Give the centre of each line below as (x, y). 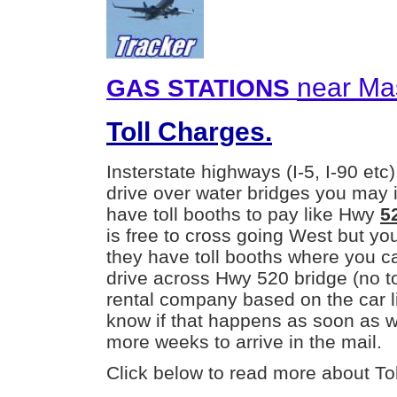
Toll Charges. (189, 132)
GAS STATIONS (202, 88)
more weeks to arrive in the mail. (244, 342)
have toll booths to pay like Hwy (243, 214)
